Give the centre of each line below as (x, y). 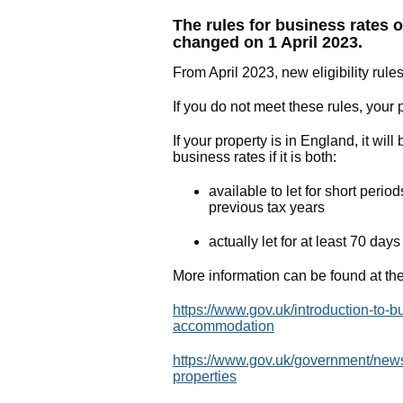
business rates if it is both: (255, 157)
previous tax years (267, 207)
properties (205, 376)
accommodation (224, 326)
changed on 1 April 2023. (268, 42)
